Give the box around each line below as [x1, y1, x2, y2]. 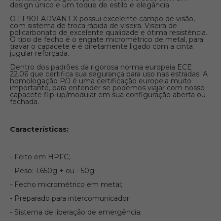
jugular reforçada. [10, 49, 69, 58]
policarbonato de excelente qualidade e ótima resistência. [10, 28, 207, 37]
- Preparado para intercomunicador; [10, 194, 131, 203]
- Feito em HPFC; [10, 152, 70, 161]
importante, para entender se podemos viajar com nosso [10, 83, 205, 92]
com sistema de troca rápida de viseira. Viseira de [10, 21, 177, 30]
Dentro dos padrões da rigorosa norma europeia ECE [10, 63, 192, 72]
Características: [10, 125, 69, 134]
